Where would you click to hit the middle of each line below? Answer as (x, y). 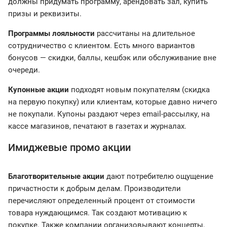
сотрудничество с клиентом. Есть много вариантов (102, 46)
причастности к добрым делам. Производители (94, 189)
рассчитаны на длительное (145, 34)
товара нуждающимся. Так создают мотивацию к (98, 213)
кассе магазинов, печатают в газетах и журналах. (97, 126)
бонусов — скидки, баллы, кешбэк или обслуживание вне (112, 58)
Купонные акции (39, 90)
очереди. (24, 70)
